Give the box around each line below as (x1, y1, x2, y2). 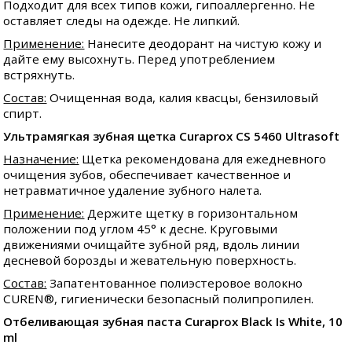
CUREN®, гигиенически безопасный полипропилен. (3, 291, 314, 307)
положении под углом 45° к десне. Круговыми (3, 221, 278, 237)
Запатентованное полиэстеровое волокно (46, 275, 303, 291)
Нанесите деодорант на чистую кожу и (84, 35, 322, 52)
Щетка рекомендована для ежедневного (79, 151, 327, 167)
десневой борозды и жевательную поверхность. (3, 252, 297, 269)
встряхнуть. (3, 67, 75, 83)
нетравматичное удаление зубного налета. (3, 182, 262, 199)
